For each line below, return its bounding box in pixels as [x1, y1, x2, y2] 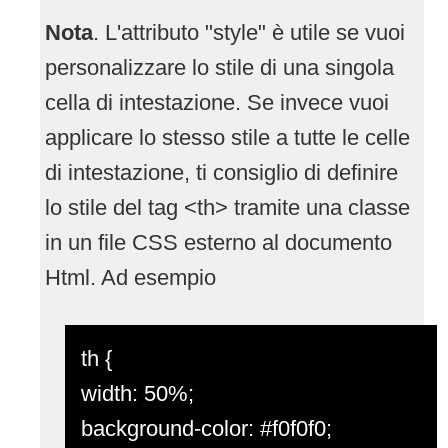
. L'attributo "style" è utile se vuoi [93, 19, 405, 45]
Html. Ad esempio [45, 264, 216, 290]
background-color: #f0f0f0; [81, 415, 332, 441]
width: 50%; [81, 380, 194, 406]
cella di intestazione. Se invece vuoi [45, 89, 389, 115]
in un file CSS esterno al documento [45, 229, 392, 255]
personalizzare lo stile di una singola [45, 54, 394, 80]
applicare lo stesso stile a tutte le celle [45, 124, 410, 150]
